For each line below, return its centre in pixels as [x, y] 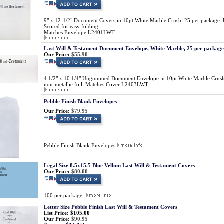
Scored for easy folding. [72, 26]
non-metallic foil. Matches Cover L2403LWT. [97, 84]
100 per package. [65, 195]
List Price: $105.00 [67, 213]
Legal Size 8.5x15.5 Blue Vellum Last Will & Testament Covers [119, 165]
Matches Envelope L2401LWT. [80, 32]
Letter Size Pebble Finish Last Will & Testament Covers [111, 207]
